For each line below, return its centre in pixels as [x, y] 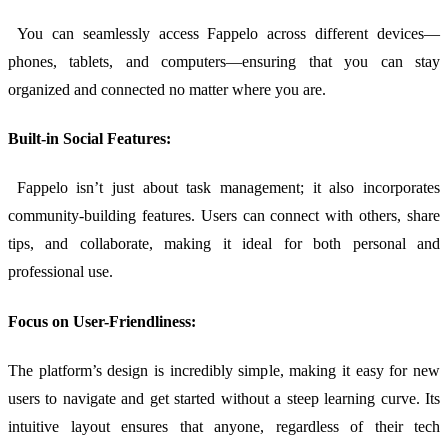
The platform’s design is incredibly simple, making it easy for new [224, 370]
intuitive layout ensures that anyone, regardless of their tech [224, 426]
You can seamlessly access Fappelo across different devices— [224, 33]
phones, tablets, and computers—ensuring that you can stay [224, 61]
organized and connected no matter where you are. [167, 89]
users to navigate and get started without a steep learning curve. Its [224, 398]
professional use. [60, 272]
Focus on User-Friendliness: [104, 321]
